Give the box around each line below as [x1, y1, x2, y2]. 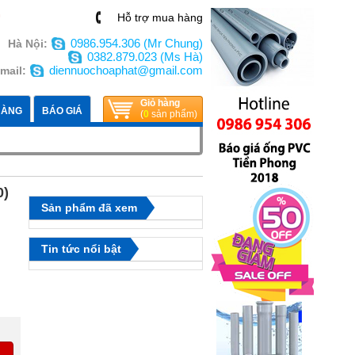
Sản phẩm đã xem [41, 201, 137, 214]
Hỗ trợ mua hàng [117, 11, 203, 24]
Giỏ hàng [140, 97, 180, 109]
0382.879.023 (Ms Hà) [87, 50, 203, 63]
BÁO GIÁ [42, 105, 82, 116]
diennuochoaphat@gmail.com [49, 63, 203, 77]
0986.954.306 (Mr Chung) [71, 36, 203, 50]
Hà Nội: [8, 37, 51, 50]
